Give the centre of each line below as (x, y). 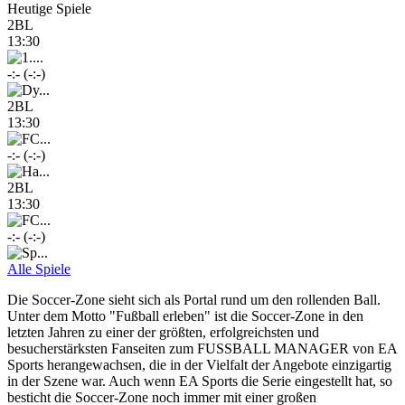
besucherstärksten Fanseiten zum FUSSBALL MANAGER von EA (202, 349)
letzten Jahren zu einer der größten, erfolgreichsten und (163, 333)
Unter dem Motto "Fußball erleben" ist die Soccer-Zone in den (185, 316)
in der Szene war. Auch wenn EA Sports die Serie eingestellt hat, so (200, 381)
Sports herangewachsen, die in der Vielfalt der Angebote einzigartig (199, 365)
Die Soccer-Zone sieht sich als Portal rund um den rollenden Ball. (194, 300)
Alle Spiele (39, 269)
